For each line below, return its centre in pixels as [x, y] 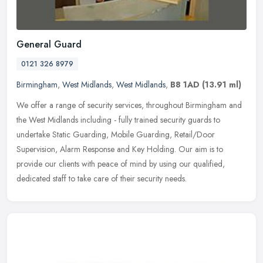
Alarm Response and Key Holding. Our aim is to [141, 149]
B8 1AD [185, 84]
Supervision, [37, 149]
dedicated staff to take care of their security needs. [102, 178]
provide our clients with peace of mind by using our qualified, [121, 163]
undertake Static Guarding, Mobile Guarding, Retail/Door [116, 134]
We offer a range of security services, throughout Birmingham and [129, 105]
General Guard [49, 44]
